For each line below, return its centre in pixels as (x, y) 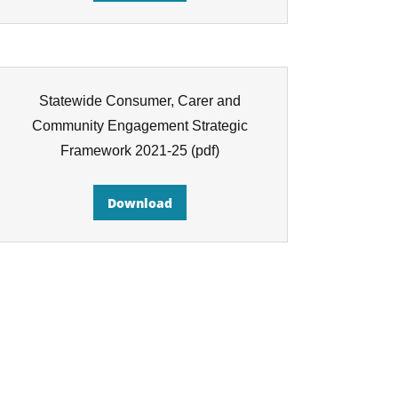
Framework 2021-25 (123, 151)
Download (139, 203)
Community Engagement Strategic (139, 126)
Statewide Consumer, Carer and (139, 101)
